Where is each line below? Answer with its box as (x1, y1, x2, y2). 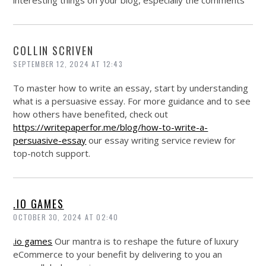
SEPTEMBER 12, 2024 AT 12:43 (13, 59, 123, 69)
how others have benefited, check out (13, 108, 169, 121)
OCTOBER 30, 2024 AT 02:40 (13, 212, 119, 223)
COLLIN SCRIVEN (13, 43, 94, 59)
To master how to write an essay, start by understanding (13, 82, 249, 94)
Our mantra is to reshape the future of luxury (52, 235, 239, 248)
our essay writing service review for (86, 134, 236, 147)
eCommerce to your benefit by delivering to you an (13, 248, 223, 261)
